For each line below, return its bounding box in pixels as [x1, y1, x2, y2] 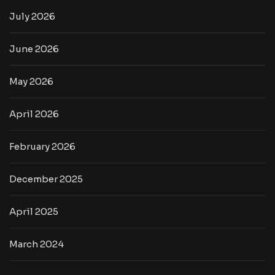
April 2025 [9, 206, 58, 218]
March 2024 [9, 238, 64, 250]
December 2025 [9, 173, 83, 185]
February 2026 [9, 141, 76, 153]
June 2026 [9, 43, 59, 55]
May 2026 [9, 76, 53, 88]
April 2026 [9, 108, 59, 120]
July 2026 [9, 10, 55, 23]
